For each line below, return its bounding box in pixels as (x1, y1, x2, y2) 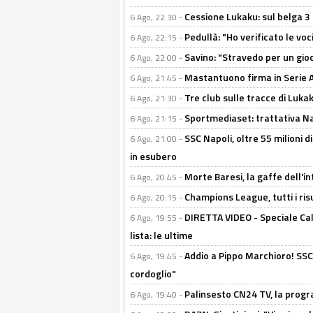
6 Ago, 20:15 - (130, 191, 184, 204)
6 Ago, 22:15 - (130, 31, 184, 44)
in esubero (130, 149, 177, 163)
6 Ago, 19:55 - (130, 211, 184, 224)
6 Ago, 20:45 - (130, 170, 184, 184)
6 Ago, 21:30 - (130, 92, 184, 105)
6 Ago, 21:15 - (130, 112, 184, 125)
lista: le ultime (130, 228, 193, 242)
